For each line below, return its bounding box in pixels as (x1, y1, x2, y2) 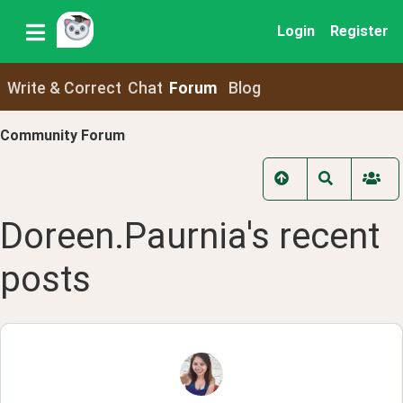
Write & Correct (6, 78, 121, 97)
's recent (246, 215, 380, 258)
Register (330, 22, 389, 40)
